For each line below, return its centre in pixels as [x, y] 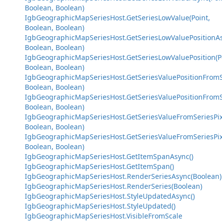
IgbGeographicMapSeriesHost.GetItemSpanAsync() [109, 156]
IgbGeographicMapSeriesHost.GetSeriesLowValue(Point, [117, 18]
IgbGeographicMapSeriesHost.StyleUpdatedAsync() [110, 196]
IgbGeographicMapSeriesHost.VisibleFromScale [104, 216]
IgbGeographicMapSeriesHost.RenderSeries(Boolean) [113, 186]
